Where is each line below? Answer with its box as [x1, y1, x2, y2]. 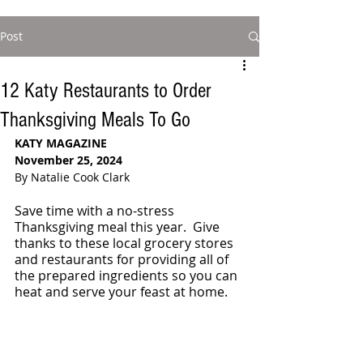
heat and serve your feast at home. [15, 283, 231, 301]
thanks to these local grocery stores [15, 234, 237, 252]
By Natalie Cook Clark [15, 169, 130, 185]
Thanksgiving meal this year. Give [15, 218, 223, 236]
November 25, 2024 [15, 152, 122, 168]
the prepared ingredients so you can [15, 267, 241, 284]
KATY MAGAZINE [15, 135, 107, 151]
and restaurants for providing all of [15, 250, 232, 268]
